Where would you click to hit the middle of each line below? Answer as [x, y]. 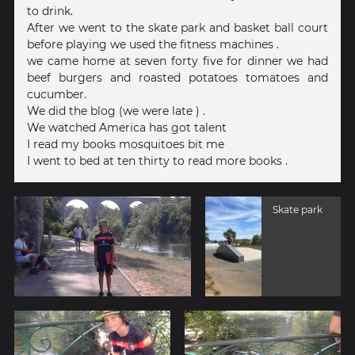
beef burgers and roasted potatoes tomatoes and [177, 77]
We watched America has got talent [127, 127]
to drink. [50, 11]
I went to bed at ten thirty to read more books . [157, 160]
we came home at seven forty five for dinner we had [177, 61]
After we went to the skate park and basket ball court [177, 27]
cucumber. [57, 94]
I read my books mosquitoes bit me [126, 144]
